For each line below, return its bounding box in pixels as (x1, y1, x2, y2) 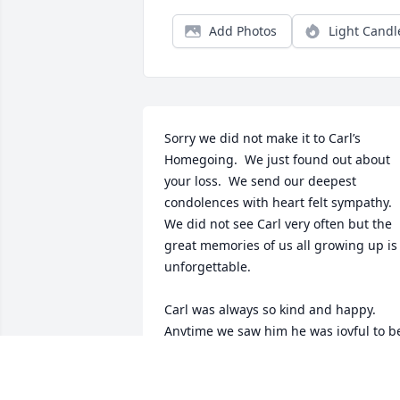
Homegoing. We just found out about (164, 151, 390, 169)
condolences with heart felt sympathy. (164, 194, 392, 212)
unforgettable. (164, 258, 251, 276)
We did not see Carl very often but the (164, 215, 392, 233)
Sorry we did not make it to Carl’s (164, 129, 361, 147)
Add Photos (209, 22, 277, 40)
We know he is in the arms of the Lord (164, 365, 391, 383)
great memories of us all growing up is (164, 237, 397, 254)
